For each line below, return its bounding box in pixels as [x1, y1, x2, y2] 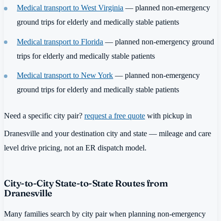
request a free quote [84, 110, 145, 120]
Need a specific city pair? [4, 110, 84, 120]
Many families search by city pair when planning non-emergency [4, 209, 206, 219]
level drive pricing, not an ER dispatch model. [4, 143, 147, 153]
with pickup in [145, 110, 192, 120]
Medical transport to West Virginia [17, 3, 124, 13]
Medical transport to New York [17, 70, 113, 80]
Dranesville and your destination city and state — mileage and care [4, 129, 211, 139]
